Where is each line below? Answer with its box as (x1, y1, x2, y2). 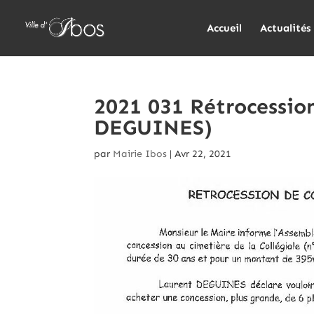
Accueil (207, 22, 242, 34)
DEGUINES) (94, 115, 213, 140)
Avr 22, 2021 (175, 148, 232, 160)
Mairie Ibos (113, 148, 168, 160)
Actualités (260, 22, 310, 34)
